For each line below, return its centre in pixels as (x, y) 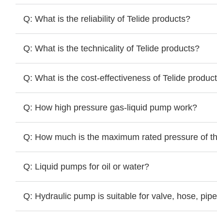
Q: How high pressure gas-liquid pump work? (110, 108)
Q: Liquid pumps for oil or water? (86, 167)
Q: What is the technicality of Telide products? (111, 48)
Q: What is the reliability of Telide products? (107, 19)
